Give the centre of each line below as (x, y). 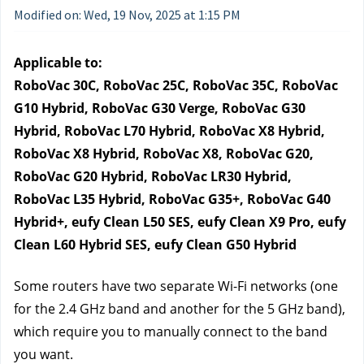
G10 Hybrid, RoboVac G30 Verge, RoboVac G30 (160, 108)
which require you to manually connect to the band (171, 331)
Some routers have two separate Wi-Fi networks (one (176, 286)
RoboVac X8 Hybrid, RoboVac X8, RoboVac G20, (164, 154)
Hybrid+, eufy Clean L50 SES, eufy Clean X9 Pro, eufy (180, 222)
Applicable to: (58, 63)
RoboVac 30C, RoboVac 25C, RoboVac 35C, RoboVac (176, 85)
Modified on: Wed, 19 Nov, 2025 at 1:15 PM (127, 15)
